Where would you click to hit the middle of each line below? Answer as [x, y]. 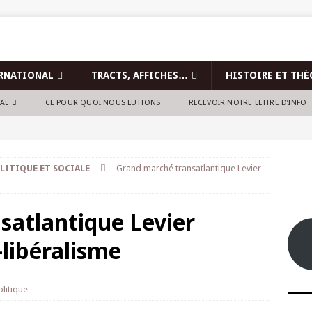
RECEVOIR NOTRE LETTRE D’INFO [248, 103]
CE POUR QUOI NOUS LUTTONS [103, 103]
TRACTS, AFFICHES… [140, 75]
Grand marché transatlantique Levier [189, 168]
